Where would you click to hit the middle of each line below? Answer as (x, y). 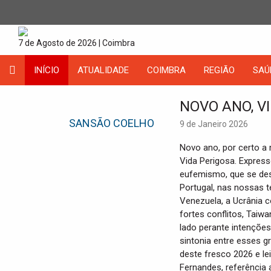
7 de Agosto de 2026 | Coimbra (77, 43)
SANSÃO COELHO (112, 123)
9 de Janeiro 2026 (214, 124)
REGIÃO (219, 70)
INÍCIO (47, 70)
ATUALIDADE (103, 70)
